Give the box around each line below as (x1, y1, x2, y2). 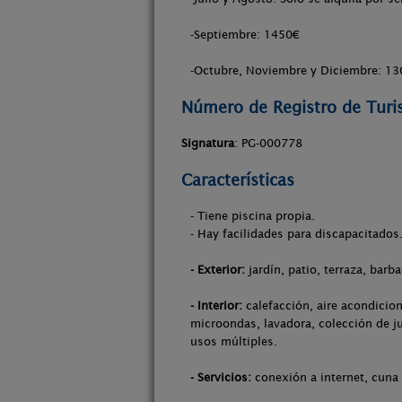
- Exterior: (190, 263, 245, 276)
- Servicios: (190, 371, 251, 384)
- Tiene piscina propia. (190, 209, 315, 223)
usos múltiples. (190, 335, 277, 348)
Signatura (181, 136, 234, 150)
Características (181, 170, 294, 189)
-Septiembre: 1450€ (190, 28, 300, 41)
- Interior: (190, 299, 242, 312)
